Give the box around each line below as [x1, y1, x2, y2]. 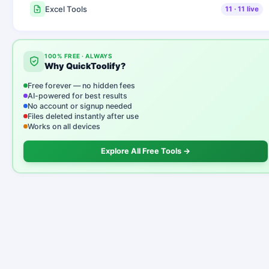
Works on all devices [28, 122, 101, 131]
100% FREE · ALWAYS [44, 52, 112, 59]
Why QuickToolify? [44, 61, 126, 71]
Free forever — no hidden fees [28, 81, 136, 91]
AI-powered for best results [28, 91, 128, 101]
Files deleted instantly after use [28, 112, 139, 121]
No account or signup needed [28, 101, 133, 111]
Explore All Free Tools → [101, 146, 191, 156]
